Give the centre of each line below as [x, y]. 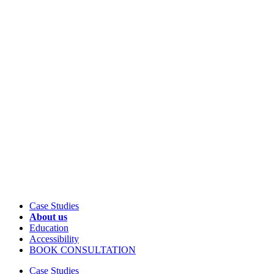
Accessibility [54, 239]
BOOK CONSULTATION [83, 250]
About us [48, 217]
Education [49, 228]
